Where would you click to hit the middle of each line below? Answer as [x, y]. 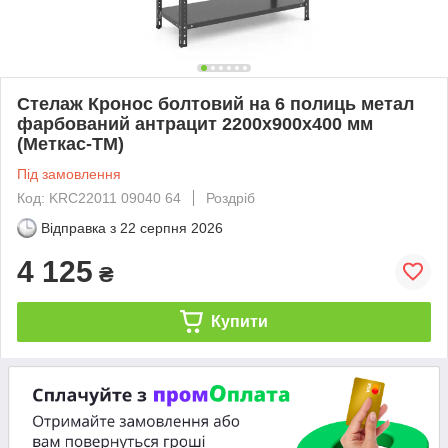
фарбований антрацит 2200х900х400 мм [195, 123]
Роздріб [230, 197]
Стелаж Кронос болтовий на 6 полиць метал [215, 103]
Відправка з [78, 227]
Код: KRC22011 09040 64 [99, 197]
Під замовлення [69, 173]
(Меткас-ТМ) [70, 143]
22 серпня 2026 [171, 227]
